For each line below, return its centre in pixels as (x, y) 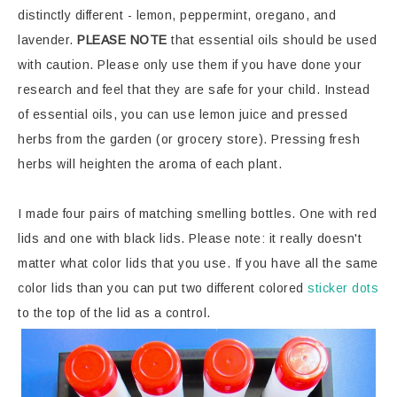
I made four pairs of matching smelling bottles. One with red (197, 214)
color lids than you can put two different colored (163, 288)
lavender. (47, 40)
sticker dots (343, 288)
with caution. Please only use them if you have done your (190, 65)
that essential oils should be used (272, 40)
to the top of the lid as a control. (114, 313)
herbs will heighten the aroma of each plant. (150, 164)
